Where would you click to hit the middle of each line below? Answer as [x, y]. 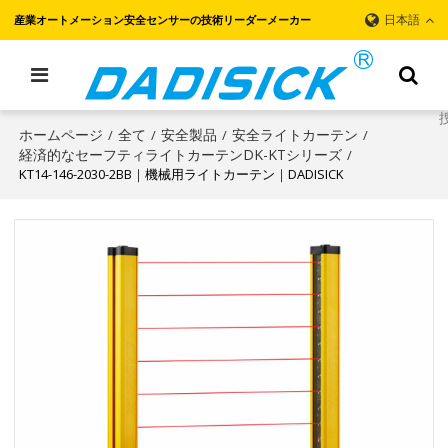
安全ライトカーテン [295, 134]
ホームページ [61, 134]
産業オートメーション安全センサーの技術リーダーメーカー [163, 19]
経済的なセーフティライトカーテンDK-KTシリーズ [181, 154]
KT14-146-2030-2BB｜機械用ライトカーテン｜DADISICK [182, 174]
